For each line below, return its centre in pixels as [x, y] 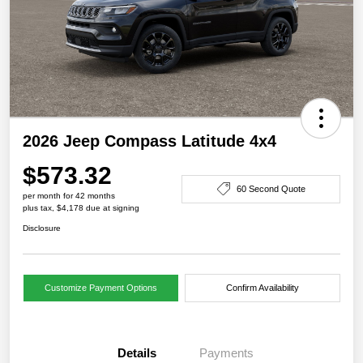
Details [137, 353]
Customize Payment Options [100, 288]
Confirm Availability [262, 288]
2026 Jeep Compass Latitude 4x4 [149, 141]
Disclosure [42, 228]
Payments [226, 353]
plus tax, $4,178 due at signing [81, 208]
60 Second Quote [271, 188]
